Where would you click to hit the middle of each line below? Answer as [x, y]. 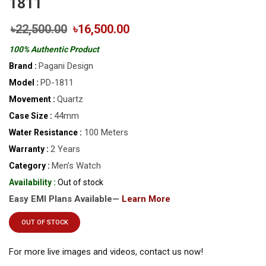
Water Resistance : [45, 133]
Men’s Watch [76, 166]
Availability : [32, 183]
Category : [29, 166]
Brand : [23, 66]
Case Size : [31, 116]
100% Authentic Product [54, 50]
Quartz [70, 99]
